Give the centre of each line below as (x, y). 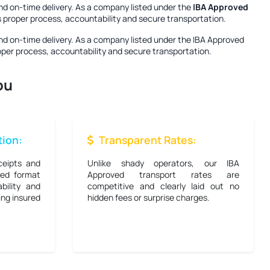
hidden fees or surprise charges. (149, 197)
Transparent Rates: (148, 140)
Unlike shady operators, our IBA (163, 163)
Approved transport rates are (163, 174)
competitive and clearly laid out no (163, 186)
